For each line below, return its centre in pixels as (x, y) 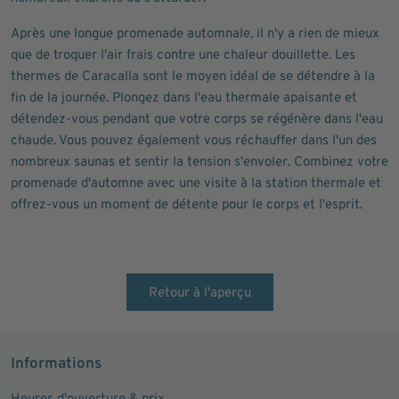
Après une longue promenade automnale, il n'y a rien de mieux (195, 34)
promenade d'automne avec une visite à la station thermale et (196, 184)
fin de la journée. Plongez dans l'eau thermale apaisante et (184, 98)
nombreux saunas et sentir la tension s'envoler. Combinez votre (199, 163)
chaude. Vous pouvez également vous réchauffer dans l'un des (194, 141)
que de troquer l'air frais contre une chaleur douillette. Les (183, 56)
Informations (56, 364)
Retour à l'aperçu (199, 293)
